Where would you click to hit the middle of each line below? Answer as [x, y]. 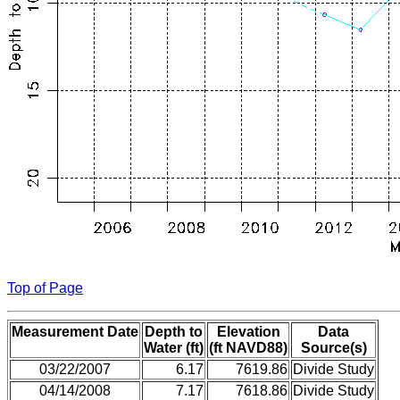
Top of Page [45, 288]
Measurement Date [75, 332]
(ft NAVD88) [248, 348]
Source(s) [333, 348]
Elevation [248, 332]
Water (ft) [174, 348]
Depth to [174, 332]
